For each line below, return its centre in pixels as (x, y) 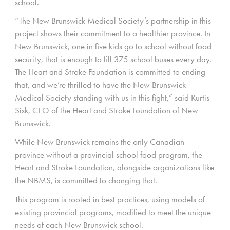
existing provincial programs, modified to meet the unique (113, 212)
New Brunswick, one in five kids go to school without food (113, 46)
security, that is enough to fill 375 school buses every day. (113, 59)
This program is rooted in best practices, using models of (110, 199)
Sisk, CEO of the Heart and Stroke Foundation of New (107, 111)
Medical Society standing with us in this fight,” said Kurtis (112, 98)
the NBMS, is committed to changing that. (86, 180)
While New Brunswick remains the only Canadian (100, 142)
